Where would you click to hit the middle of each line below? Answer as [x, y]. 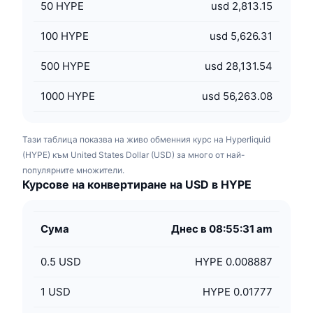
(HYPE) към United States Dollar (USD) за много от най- [134, 155]
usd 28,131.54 [239, 66]
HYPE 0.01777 [238, 292]
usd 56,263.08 [237, 96]
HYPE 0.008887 [234, 262]
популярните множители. [73, 170]
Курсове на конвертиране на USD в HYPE [137, 184]
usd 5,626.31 [241, 36]
